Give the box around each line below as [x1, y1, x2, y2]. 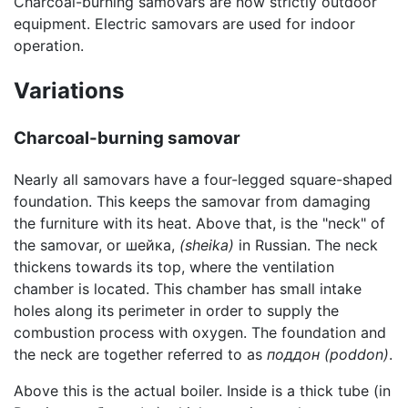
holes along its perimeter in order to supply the [14, 301, 339, 320]
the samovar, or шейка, [14, 235, 179, 254]
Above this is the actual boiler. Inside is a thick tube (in [14, 381, 391, 400]
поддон [267, 344, 320, 363]
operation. [14, 36, 84, 56]
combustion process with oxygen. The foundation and [14, 322, 386, 342]
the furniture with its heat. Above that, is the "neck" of [14, 213, 385, 232]
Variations [14, 77, 124, 105]
